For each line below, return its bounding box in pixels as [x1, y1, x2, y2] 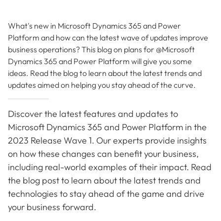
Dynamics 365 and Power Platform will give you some [8, 56, 192, 66]
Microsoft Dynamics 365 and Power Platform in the [8, 121, 207, 133]
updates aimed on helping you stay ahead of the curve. [8, 79, 196, 90]
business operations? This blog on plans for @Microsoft [8, 44, 195, 54]
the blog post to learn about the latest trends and [8, 174, 201, 186]
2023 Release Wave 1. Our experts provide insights [8, 134, 207, 146]
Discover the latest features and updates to [8, 108, 178, 119]
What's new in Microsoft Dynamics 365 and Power [8, 20, 181, 31]
